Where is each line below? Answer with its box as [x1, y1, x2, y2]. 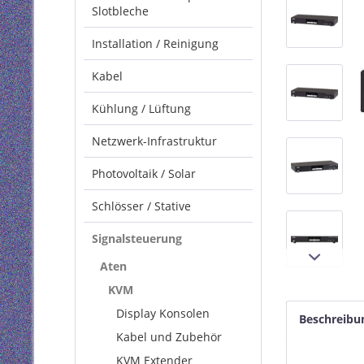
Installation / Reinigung [92, 36, 219, 51]
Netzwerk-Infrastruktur [92, 133, 217, 149]
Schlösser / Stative [92, 198, 191, 214]
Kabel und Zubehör [116, 329, 222, 344]
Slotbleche [92, 3, 149, 19]
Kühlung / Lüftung [92, 101, 191, 116]
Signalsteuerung [92, 231, 182, 246]
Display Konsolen [116, 305, 210, 321]
